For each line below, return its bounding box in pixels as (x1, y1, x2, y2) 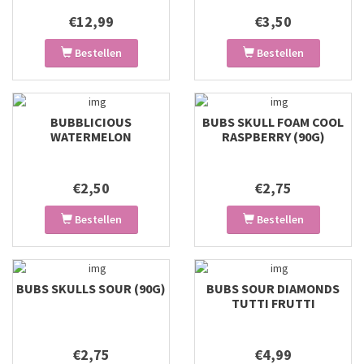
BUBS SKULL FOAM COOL (202, 114, 344, 130)
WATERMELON (50, 128, 132, 145)
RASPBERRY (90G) (221, 128, 325, 145)
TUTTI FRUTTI (231, 295, 315, 311)
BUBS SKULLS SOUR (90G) (16, 280, 166, 297)
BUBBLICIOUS (50, 114, 132, 130)
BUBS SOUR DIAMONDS (206, 280, 340, 297)
